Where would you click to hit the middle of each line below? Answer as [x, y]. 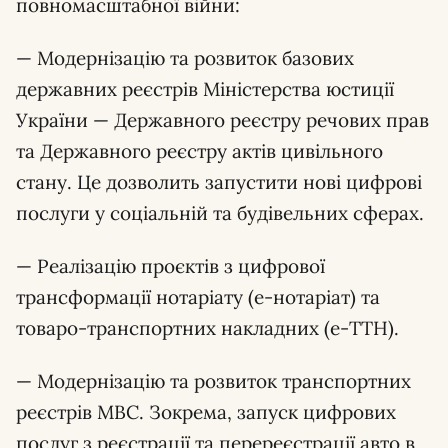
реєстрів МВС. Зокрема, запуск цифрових [206, 412]
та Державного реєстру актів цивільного [199, 151]
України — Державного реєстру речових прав [222, 120]
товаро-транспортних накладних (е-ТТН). [207, 328]
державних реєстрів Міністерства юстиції [205, 89]
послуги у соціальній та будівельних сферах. [220, 213]
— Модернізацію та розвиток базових [185, 58]
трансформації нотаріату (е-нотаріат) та [198, 297]
